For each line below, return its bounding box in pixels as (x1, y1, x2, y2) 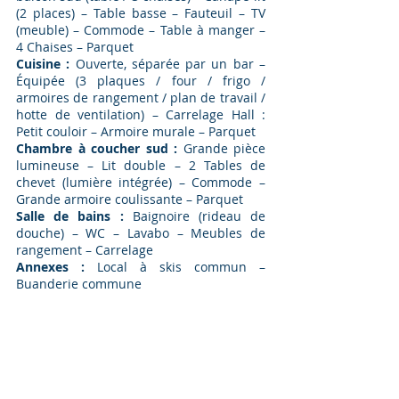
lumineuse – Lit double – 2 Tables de (16, 157, 265, 174)
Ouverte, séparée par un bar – (75, 55, 266, 72)
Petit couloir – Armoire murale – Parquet (16, 123, 256, 140)
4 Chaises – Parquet (16, 38, 137, 55)
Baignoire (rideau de (132, 208, 266, 224)
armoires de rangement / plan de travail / (16, 89, 265, 106)
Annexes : (16, 258, 85, 275)
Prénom (27, 342, 76, 359)
